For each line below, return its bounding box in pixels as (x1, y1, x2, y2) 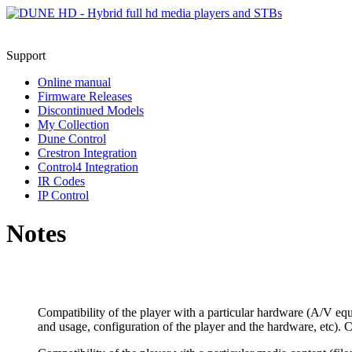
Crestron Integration (38, 146, 137, 159)
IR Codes (38, 174, 85, 188)
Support (6, 49, 46, 62)
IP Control (38, 189, 89, 202)
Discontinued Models (38, 104, 144, 117)
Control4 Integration (38, 160, 138, 174)
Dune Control (38, 132, 106, 145)
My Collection (38, 118, 109, 131)
